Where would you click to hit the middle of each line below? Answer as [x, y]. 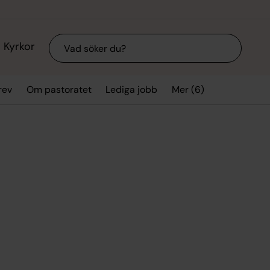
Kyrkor [19, 47]
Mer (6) [188, 89]
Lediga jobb [132, 90]
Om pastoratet [59, 90]
